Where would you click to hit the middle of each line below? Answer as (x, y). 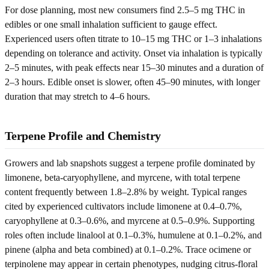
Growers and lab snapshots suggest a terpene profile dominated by (130, 163)
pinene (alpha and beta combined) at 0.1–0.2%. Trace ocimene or (128, 249)
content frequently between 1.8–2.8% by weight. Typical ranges (126, 192)
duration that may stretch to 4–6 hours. (77, 96)
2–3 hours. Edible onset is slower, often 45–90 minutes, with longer (132, 82)
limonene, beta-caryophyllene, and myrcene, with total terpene (122, 177)
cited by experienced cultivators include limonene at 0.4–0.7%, (123, 206)
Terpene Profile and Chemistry (83, 135)
